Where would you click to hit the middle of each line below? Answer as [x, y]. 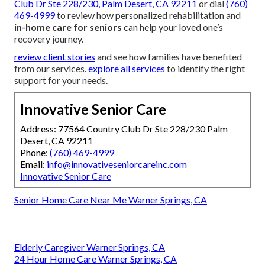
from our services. [51, 68]
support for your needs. [61, 80]
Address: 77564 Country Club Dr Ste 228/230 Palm [124, 128]
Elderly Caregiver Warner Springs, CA [90, 247]
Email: [33, 164]
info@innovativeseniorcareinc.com [117, 164]
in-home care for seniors [68, 27]
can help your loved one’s [172, 27]
